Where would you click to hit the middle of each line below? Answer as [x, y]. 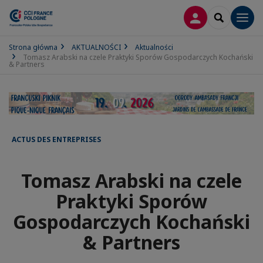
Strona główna [33, 47]
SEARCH [234, 17]
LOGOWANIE [221, 17]
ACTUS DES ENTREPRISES [56, 140]
